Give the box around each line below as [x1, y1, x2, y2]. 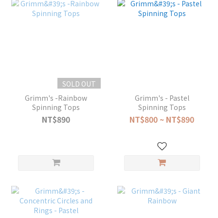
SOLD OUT [62, 78, 96, 89]
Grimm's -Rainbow [25, 92, 88, 103]
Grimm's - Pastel [134, 92, 189, 103]
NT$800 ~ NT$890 [129, 113, 195, 125]
